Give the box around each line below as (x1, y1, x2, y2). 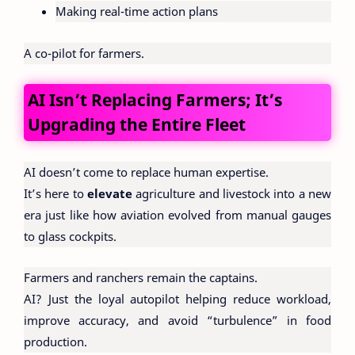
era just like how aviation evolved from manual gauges (24, 206, 331, 223)
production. (24, 334, 87, 350)
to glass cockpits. (24, 227, 116, 244)
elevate (87, 185, 132, 201)
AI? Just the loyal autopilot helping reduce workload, (24, 291, 331, 307)
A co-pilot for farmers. (24, 44, 144, 61)
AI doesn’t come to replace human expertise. (24, 163, 269, 180)
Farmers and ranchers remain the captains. (24, 269, 258, 286)
